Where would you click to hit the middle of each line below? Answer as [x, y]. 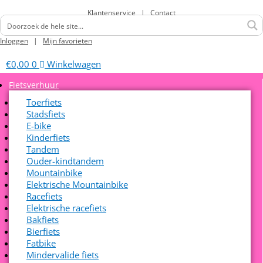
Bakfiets [43, 220]
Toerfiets [44, 102]
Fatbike [41, 243]
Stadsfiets [46, 114]
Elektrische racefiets [66, 208]
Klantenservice [113, 13]
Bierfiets [43, 231]
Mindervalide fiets [63, 255]
